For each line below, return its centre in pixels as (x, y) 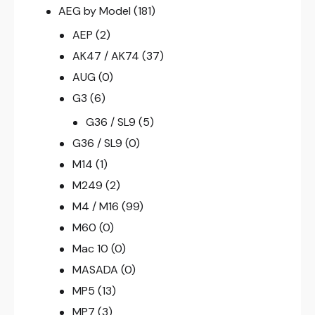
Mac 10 (90, 248)
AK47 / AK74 (105, 56)
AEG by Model (95, 11)
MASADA (95, 269)
